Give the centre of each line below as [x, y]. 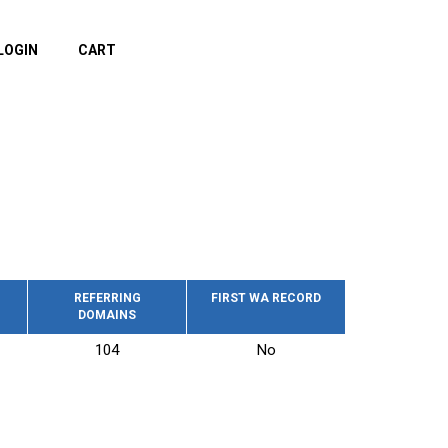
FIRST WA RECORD [266, 298]
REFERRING [107, 298]
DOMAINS [107, 315]
